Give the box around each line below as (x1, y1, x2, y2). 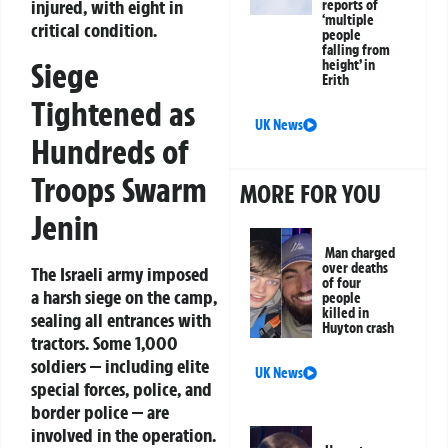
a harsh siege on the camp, (31, 284, 217, 309)
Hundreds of (31, 130, 189, 173)
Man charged (325, 244, 396, 263)
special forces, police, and (31, 376, 212, 401)
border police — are (31, 399, 169, 424)
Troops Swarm (31, 168, 207, 211)
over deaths (322, 259, 389, 278)
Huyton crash (322, 319, 395, 338)
